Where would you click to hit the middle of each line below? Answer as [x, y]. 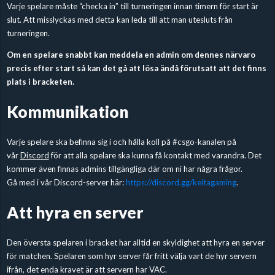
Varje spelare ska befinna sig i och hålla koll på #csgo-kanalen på [121, 142]
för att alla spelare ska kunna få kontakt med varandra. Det [155, 156]
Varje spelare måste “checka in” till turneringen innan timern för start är [132, 6]
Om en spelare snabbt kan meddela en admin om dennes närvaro [131, 55]
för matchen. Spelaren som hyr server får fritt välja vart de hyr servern [131, 256]
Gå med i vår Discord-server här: [66, 183]
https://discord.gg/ [159, 183]
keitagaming [214, 183]
